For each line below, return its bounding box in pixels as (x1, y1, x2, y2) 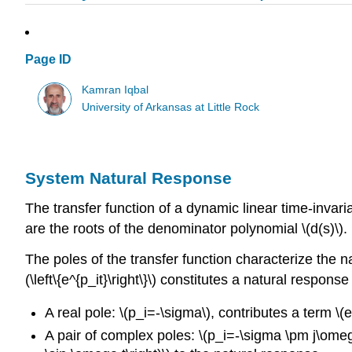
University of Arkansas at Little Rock (82, 101, 260, 113)
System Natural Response (25, 168, 232, 187)
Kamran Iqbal (82, 83, 149, 96)
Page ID (25, 53, 71, 67)
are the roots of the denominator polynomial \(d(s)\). (25, 220, 347, 236)
